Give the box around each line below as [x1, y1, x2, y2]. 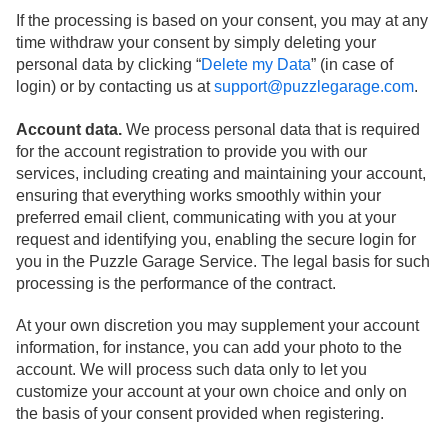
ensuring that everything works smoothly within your [16, 186, 381, 204]
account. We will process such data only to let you [16, 360, 367, 378]
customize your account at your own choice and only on [16, 382, 407, 400]
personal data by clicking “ [16, 56, 201, 74]
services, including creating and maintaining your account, [16, 164, 426, 182]
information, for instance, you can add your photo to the [16, 338, 402, 356]
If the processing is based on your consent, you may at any [16, 12, 428, 30]
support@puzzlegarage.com [214, 78, 414, 96]
